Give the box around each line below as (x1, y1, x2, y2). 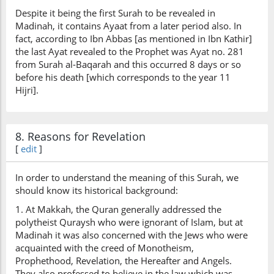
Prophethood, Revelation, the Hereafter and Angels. (15, 254, 232, 267)
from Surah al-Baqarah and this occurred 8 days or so (15, 58, 241, 70)
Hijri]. (15, 84, 39, 96)
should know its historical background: (15, 184, 178, 196)
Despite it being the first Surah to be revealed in (15, 7, 215, 19)
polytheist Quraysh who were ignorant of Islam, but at (15, 216, 243, 228)
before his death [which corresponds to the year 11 (15, 71, 231, 83)
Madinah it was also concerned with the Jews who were (15, 229, 248, 241)
